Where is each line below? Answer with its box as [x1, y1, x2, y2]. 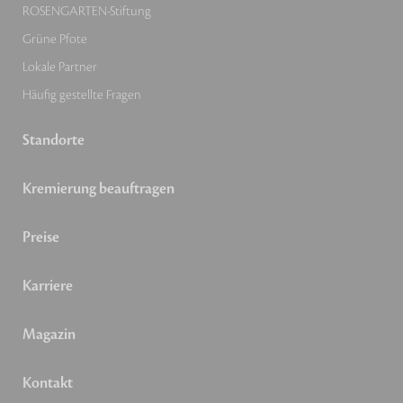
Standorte [22, 130, 85, 151]
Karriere [22, 276, 73, 297]
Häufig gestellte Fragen [22, 86, 141, 104]
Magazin [22, 325, 76, 345]
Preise [22, 228, 59, 248]
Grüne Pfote [22, 31, 87, 49]
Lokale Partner [22, 58, 97, 76]
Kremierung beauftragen [22, 179, 175, 200]
